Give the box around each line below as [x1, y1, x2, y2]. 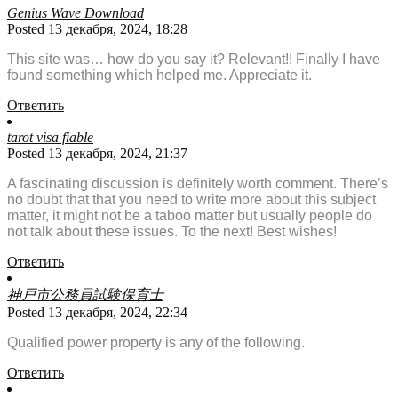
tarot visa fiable [7, 130, 93, 146]
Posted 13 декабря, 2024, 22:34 [7, 305, 187, 321]
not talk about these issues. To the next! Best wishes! [7, 224, 337, 240]
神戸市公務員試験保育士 [7, 287, 163, 303]
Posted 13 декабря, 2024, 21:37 [7, 146, 187, 162]
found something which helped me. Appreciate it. [7, 68, 312, 84]
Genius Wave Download [7, 5, 144, 21]
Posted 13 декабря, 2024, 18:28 [7, 21, 187, 37]
